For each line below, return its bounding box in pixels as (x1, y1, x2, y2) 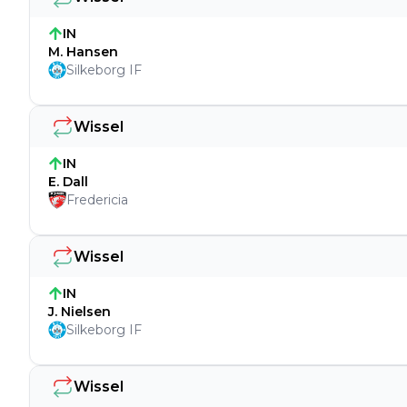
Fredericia (66, 192, 128, 208)
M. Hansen (48, 44, 118, 60)
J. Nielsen (48, 303, 111, 320)
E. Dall (48, 174, 88, 190)
